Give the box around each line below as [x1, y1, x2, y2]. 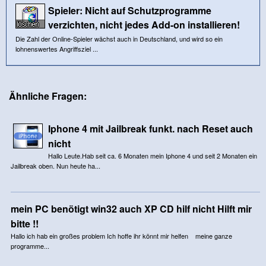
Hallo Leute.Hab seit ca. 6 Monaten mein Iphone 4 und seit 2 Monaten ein [47, 150, 257, 160]
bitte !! [10, 216, 39, 230]
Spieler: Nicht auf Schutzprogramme [48, 3, 211, 17]
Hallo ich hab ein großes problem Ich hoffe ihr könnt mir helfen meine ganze [10, 230, 232, 240]
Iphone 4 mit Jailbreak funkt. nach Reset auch [47, 121, 253, 135]
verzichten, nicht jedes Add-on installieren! [48, 17, 240, 31]
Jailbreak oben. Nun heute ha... [10, 160, 100, 170]
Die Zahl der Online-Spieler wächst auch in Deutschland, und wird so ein [15, 33, 223, 43]
